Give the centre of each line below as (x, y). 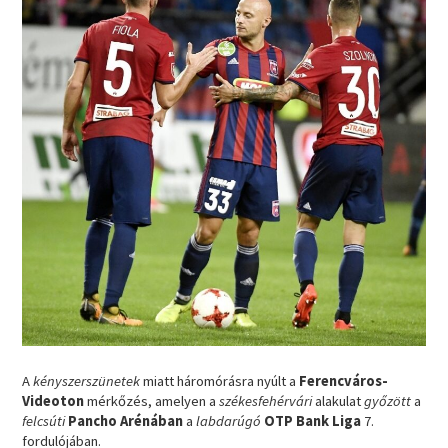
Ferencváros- (344, 381)
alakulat (338, 401)
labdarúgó (229, 421)
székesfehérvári (266, 401)
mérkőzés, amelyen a (152, 401)
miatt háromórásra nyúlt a (220, 381)
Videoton (53, 401)
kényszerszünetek (87, 381)
